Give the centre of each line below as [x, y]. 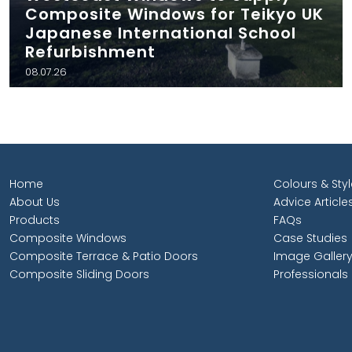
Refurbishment [90, 52]
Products [35, 220]
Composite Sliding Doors [79, 274]
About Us [35, 202]
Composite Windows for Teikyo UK [174, 14]
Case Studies [310, 238]
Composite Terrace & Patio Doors [104, 256]
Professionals [311, 274]
